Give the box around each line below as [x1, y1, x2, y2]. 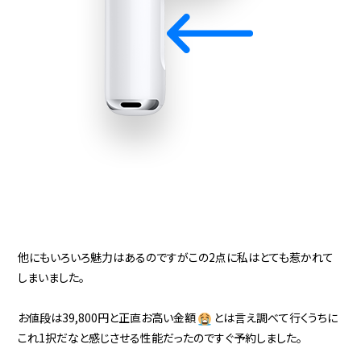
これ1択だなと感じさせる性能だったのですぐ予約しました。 [18, 329, 303, 346]
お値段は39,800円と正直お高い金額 [18, 309, 197, 326]
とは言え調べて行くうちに [214, 309, 338, 326]
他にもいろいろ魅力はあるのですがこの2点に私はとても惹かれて [18, 248, 334, 265]
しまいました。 [18, 268, 85, 285]
